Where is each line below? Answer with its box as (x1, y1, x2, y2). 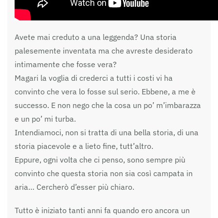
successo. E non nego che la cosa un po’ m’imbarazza (15, 100, 201, 110)
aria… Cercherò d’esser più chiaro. (15, 182, 134, 192)
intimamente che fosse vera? (15, 59, 117, 70)
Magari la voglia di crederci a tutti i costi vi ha (15, 73, 173, 83)
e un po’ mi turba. (15, 114, 76, 124)
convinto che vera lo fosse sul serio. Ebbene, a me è (15, 87, 196, 97)
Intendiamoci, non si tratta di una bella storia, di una (15, 127, 199, 138)
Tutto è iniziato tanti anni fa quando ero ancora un (15, 205, 190, 216)
